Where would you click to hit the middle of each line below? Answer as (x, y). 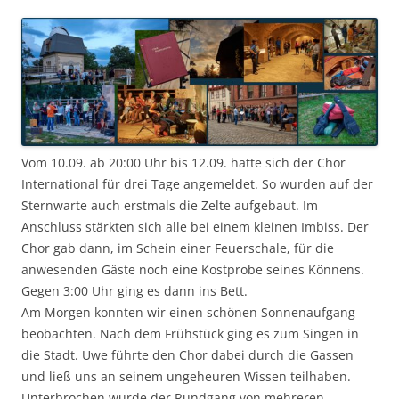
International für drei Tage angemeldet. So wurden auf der (197, 184)
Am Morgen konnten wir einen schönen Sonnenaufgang (188, 313)
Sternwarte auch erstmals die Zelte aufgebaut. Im (170, 206)
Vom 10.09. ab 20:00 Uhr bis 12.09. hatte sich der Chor (183, 163)
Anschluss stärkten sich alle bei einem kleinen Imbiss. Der (195, 227)
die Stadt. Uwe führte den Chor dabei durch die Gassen (187, 355)
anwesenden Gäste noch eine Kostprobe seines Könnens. (193, 270)
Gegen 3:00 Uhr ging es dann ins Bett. (134, 291)
